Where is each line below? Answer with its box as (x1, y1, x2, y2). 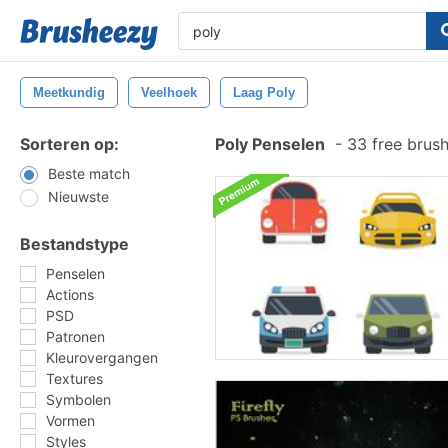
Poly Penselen (215, 134, 325, 154)
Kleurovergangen (46, 349, 158, 366)
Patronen (46, 328, 105, 345)
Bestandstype (20, 234, 129, 254)
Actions (46, 286, 94, 303)
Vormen (46, 412, 95, 429)
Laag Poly (233, 85, 295, 100)
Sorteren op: (20, 134, 119, 154)
